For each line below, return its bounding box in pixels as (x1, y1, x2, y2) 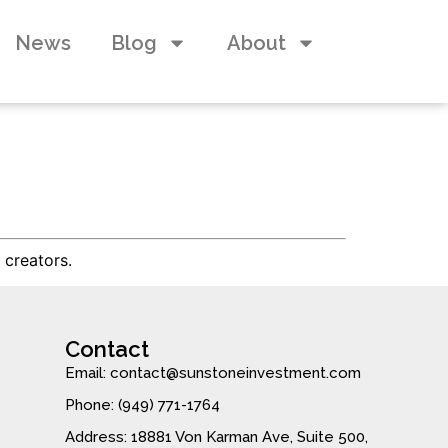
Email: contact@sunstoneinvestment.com (65, 363, 362, 382)
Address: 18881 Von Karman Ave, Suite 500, (65, 427, 369, 446)
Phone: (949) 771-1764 (65, 395, 221, 414)
